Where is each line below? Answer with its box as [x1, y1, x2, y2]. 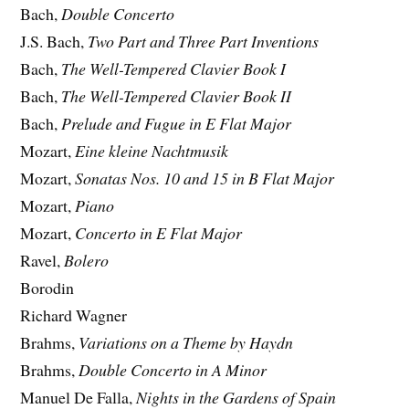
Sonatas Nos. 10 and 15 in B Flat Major [75, 167, 335, 190]
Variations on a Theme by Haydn [79, 331, 294, 354]
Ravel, [20, 249, 65, 272]
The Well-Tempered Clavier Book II [61, 85, 292, 108]
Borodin [20, 277, 75, 299]
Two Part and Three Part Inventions [88, 30, 320, 53]
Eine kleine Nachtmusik [75, 140, 229, 163]
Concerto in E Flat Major [75, 222, 243, 245]
